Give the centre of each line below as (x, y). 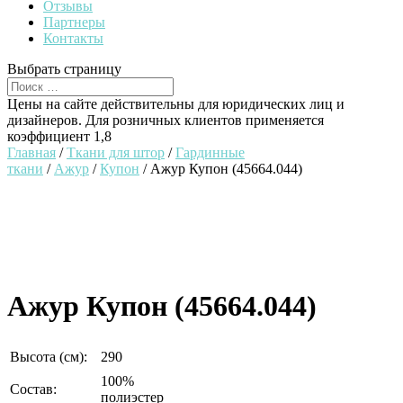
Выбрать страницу (64, 69)
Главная (31, 152)
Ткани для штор (116, 152)
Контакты (73, 38)
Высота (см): (49, 356)
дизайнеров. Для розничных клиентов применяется (166, 120)
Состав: (33, 389)
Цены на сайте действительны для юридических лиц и (176, 104)
